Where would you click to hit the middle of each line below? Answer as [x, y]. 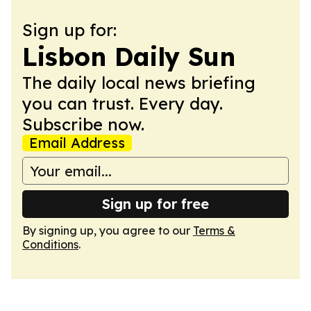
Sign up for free [155, 204]
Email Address [77, 143]
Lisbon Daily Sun [129, 57]
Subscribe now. [83, 124]
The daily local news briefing [139, 83]
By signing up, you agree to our [108, 230]
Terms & [214, 230]
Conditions [50, 244]
